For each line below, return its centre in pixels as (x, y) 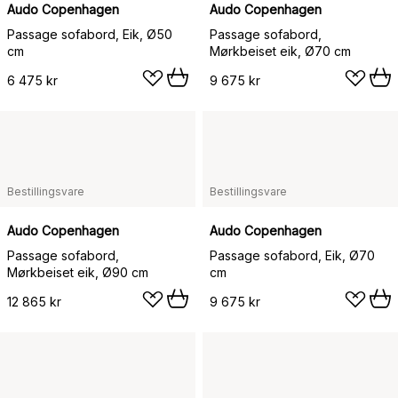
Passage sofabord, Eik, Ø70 (292, 255)
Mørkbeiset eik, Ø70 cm (280, 51)
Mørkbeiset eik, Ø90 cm (78, 272)
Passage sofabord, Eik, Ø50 (90, 34)
